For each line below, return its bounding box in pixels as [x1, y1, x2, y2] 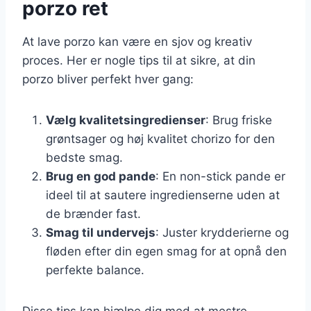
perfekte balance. [46, 262, 144, 277]
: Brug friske [205, 112, 272, 127]
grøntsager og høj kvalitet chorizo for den [46, 131, 275, 146]
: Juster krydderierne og [155, 225, 289, 239]
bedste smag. [46, 150, 123, 165]
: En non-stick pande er [155, 169, 285, 183]
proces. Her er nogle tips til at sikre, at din [22, 53, 255, 67]
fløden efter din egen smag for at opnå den [46, 244, 287, 258]
